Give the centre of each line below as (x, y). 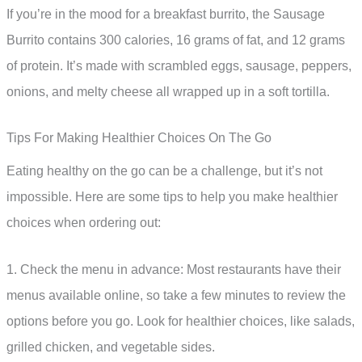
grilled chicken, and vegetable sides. (111, 347)
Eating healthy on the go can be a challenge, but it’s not (164, 171)
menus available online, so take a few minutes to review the (176, 295)
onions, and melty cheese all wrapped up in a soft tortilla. (168, 91)
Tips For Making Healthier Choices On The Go (139, 138)
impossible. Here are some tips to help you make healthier (172, 197)
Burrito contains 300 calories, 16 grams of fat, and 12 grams (176, 40)
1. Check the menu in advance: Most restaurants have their (174, 269)
